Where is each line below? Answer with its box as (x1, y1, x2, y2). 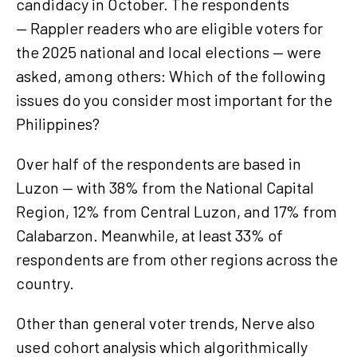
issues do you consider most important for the (16, 89, 332, 109)
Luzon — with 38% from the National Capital (16, 177, 314, 197)
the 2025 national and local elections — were (16, 41, 321, 61)
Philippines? (16, 113, 100, 133)
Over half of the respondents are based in (16, 153, 301, 173)
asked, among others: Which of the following (16, 65, 326, 85)
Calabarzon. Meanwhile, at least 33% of (16, 225, 283, 245)
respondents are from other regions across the (16, 249, 338, 269)
